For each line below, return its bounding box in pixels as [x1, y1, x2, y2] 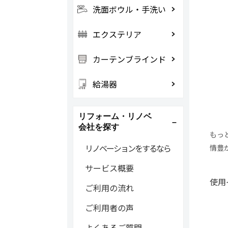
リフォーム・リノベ [78, 112, 152, 121]
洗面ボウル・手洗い [92, 3, 166, 15]
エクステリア [92, 28, 141, 40]
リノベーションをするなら [84, 142, 170, 154]
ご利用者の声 [84, 202, 134, 214]
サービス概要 [84, 162, 134, 174]
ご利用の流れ [84, 182, 134, 194]
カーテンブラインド [92, 53, 166, 65]
